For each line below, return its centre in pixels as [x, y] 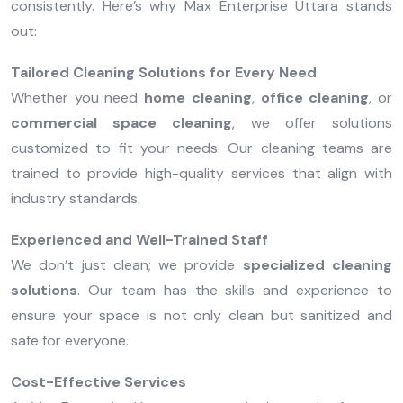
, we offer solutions [313, 123]
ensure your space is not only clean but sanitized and [201, 316]
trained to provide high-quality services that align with [201, 174]
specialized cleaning [318, 265]
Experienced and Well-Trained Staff [139, 240]
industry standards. [76, 199]
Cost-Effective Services [99, 382]
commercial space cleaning [122, 123]
